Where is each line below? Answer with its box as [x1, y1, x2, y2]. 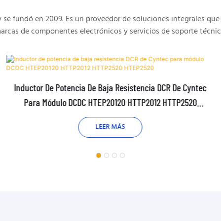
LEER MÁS [95, 121, 125, 133]
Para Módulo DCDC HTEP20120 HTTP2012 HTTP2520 [24, 96, 197, 108]
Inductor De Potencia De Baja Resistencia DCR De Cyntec [14, 81, 207, 93]
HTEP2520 [93, 110, 128, 123]
